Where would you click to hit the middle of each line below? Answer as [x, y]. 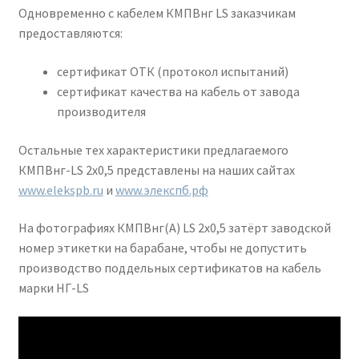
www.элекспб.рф [161, 190]
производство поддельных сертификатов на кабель [169, 268]
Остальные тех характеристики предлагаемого [153, 149]
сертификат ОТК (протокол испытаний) [172, 71]
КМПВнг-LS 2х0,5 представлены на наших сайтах [156, 169]
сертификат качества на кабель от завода [178, 91]
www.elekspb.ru [61, 190]
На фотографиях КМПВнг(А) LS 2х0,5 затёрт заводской [174, 228]
